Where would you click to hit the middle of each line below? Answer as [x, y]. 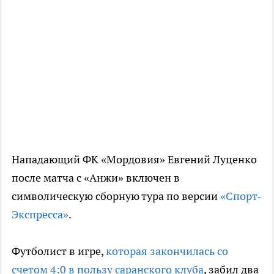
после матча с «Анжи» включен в [96, 177]
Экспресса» [40, 214]
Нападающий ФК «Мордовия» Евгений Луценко [134, 159]
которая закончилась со [167, 251]
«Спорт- [241, 196]
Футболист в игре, [59, 251]
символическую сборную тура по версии [116, 196]
